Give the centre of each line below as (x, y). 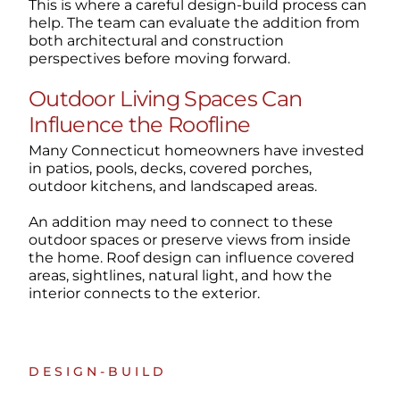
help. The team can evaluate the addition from (194, 23)
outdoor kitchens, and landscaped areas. (172, 187)
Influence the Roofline (139, 125)
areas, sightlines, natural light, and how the (180, 276)
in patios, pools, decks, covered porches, (170, 169)
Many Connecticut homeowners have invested (196, 151)
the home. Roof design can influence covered (191, 258)
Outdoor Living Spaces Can (165, 99)
